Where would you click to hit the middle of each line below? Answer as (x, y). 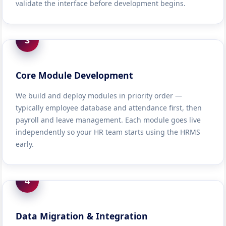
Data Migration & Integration (82, 216)
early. (25, 144)
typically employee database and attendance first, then (109, 108)
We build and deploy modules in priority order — (99, 96)
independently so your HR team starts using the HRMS (108, 132)
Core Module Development (75, 75)
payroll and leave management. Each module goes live (108, 120)
